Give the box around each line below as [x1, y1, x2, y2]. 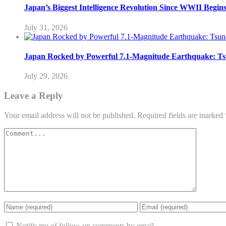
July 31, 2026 [24, 23, 68, 32]
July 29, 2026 [24, 72, 68, 81]
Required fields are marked [137, 110, 225, 120]
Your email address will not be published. [4, 110, 135, 120]
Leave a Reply [4, 90, 63, 101]
